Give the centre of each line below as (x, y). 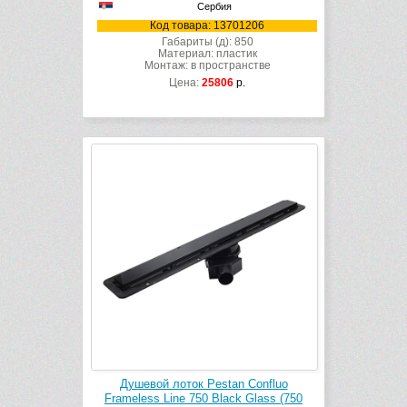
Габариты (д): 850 (207, 42)
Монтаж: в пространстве (207, 66)
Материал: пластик (207, 54)
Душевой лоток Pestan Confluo (203, 384)
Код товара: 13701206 (207, 26)
